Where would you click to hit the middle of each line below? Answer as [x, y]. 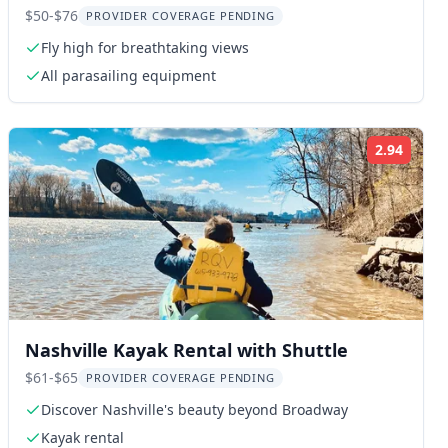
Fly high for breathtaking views [145, 47]
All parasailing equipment [128, 75]
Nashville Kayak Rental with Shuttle [186, 350]
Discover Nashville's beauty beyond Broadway [194, 409]
